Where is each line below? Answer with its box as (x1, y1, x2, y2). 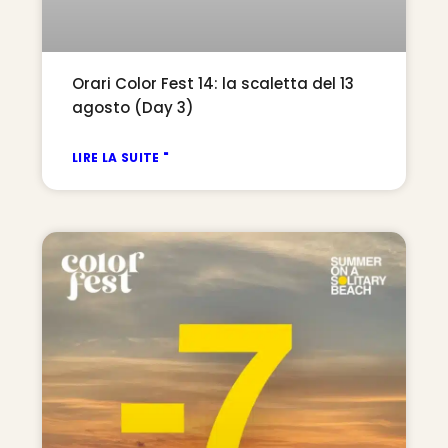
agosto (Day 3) (72, 96, 194, 118)
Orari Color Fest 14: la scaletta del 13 (72, 72, 354, 94)
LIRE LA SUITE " (72, 148, 170, 166)
